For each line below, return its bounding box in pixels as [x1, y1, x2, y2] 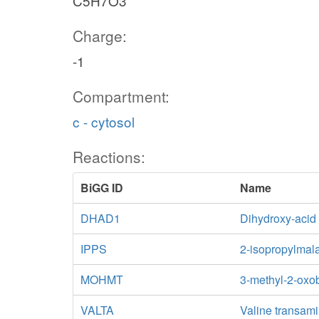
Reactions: [73, 146, 145, 167]
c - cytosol [73, 112, 135, 131]
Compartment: [73, 85, 169, 107]
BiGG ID [80, 179, 123, 196]
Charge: [73, 25, 127, 46]
